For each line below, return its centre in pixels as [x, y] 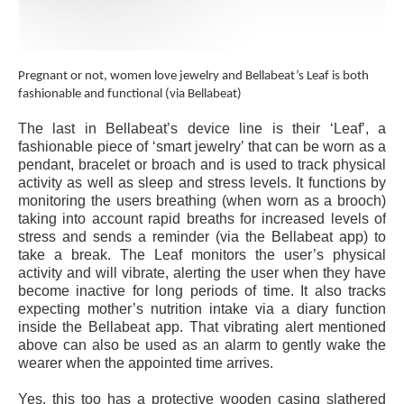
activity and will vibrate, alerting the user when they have [202, 273]
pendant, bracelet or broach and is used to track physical [202, 165]
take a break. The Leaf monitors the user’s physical [202, 255]
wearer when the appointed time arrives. [146, 363]
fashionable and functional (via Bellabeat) [130, 94]
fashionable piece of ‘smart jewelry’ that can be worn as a [202, 147]
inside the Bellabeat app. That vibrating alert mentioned [202, 327]
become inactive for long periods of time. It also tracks [202, 291]
